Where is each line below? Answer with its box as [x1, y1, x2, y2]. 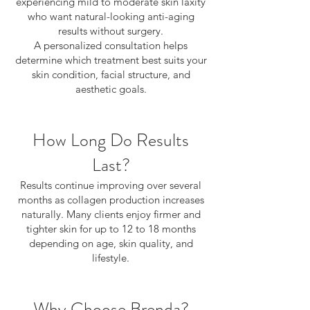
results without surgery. [58, 24, 163, 37]
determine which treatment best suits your [15, 53, 207, 66]
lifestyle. [92, 251, 129, 264]
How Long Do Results [33, 127, 189, 153]
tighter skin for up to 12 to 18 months [26, 222, 196, 235]
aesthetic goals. [75, 82, 147, 95]
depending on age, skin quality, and [28, 237, 193, 250]
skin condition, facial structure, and [31, 68, 190, 81]
